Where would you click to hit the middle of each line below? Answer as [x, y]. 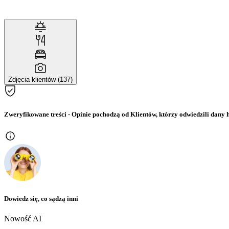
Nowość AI [23, 218]
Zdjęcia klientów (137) [40, 80]
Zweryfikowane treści [35, 114]
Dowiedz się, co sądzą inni [41, 198]
